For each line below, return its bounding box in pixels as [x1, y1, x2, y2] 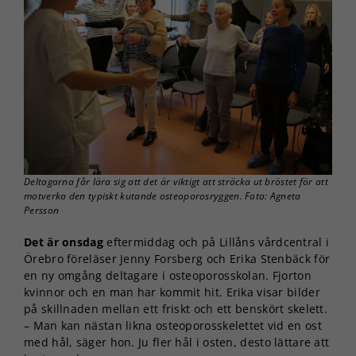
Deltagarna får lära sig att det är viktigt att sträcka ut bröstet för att [24, 174, 328, 188]
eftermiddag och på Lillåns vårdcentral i [103, 234, 330, 250]
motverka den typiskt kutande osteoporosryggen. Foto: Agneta [24, 188, 301, 203]
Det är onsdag [24, 234, 103, 250]
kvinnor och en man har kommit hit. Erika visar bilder [24, 284, 320, 300]
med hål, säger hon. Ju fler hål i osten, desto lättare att [24, 334, 330, 350]
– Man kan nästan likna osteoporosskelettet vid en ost [24, 317, 322, 333]
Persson [24, 203, 60, 217]
